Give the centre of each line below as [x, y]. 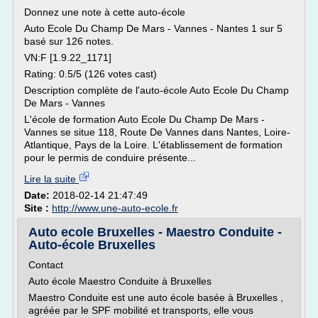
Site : [38, 208]
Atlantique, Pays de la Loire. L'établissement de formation [153, 145]
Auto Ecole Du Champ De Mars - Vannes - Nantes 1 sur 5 [153, 28]
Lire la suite [51, 179]
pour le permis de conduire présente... [110, 158]
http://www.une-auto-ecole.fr [115, 208]
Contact [46, 265]
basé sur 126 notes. [69, 41]
